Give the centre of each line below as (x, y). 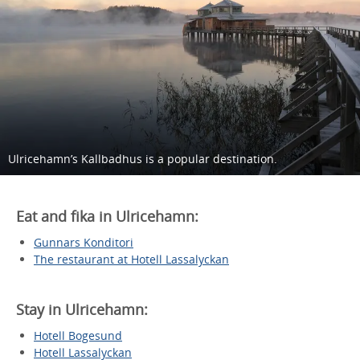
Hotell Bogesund (78, 335)
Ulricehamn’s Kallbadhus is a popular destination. (143, 158)
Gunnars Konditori (84, 242)
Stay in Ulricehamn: (82, 309)
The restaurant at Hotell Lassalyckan (131, 259)
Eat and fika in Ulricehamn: (107, 216)
